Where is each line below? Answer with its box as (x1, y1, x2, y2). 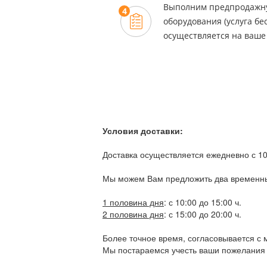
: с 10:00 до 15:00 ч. (164, 195, 241, 208)
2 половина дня (103, 207, 164, 220)
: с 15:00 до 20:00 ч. (164, 207, 241, 220)
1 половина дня (103, 195, 164, 208)
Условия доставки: (103, 124, 183, 136)
